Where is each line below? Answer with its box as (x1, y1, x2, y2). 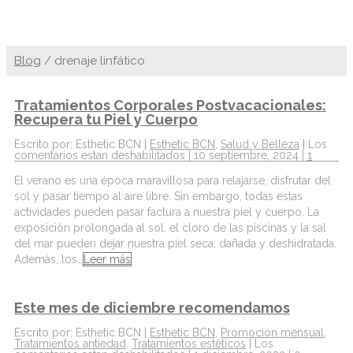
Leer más (84, 252, 131, 266)
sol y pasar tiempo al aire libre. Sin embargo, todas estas (14, 189, 303, 203)
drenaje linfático (54, 54, 145, 68)
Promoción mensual (221, 325, 324, 339)
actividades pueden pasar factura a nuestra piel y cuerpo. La (14, 205, 319, 218)
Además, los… (14, 252, 83, 266)
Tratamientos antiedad (14, 336, 126, 350)
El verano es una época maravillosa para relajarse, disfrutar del (14, 173, 331, 187)
